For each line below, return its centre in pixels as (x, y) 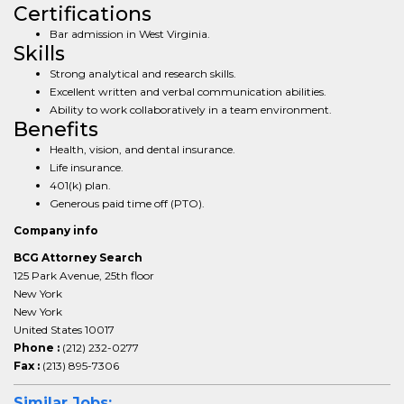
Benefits (56, 129)
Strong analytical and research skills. (143, 73)
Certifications (83, 14)
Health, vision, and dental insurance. (142, 149)
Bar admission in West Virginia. (130, 34)
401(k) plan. (80, 185)
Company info (56, 230)
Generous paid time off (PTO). (127, 203)
